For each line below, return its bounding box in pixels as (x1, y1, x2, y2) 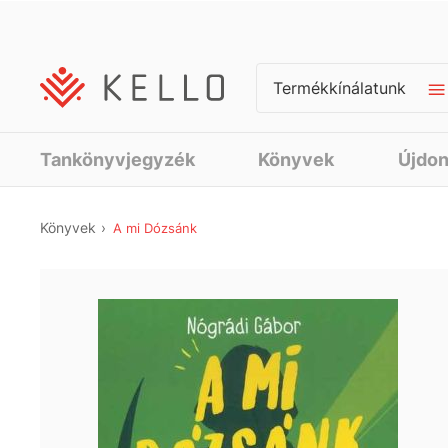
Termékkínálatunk (273, 78, 406, 98)
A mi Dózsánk (113, 220, 197, 236)
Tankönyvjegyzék (40, 149, 195, 170)
